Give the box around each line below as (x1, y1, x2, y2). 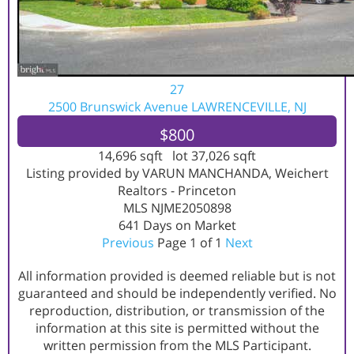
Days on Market (139, 217, 236, 234)
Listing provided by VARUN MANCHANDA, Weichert (25, 164, 329, 182)
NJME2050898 (150, 199, 232, 217)
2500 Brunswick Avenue (47, 98, 191, 115)
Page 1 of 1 (153, 234, 225, 251)
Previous (101, 234, 154, 251)
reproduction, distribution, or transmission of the (29, 302, 325, 319)
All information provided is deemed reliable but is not (18, 267, 336, 284)
